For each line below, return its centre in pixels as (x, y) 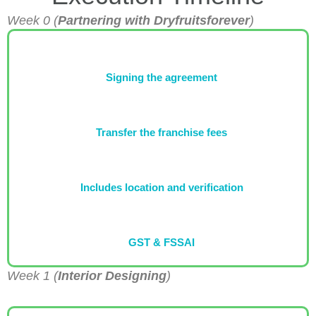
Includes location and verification (162, 187)
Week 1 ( (32, 275)
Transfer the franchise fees (162, 132)
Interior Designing (112, 275)
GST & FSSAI (162, 242)
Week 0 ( (32, 20)
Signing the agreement (162, 77)
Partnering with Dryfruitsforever (154, 20)
